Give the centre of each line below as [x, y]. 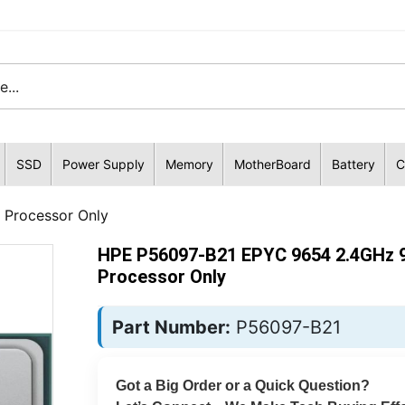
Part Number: [171, 327]
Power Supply [103, 164]
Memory [189, 164]
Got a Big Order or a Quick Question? [242, 386]
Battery [353, 164]
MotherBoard [272, 164]
